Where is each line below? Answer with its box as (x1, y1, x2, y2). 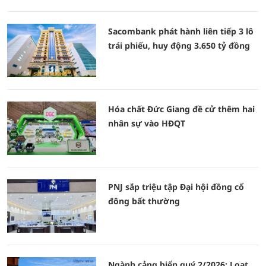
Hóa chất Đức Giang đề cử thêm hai (108, 103, 255, 115)
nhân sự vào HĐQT (108, 118, 185, 129)
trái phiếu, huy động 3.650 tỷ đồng (108, 40, 250, 51)
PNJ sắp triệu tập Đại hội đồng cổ (108, 181, 244, 192)
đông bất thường (108, 195, 180, 207)
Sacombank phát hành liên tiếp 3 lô (108, 26, 254, 37)
